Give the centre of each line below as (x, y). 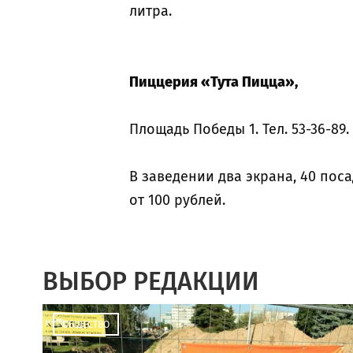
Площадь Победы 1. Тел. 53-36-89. (239, 129)
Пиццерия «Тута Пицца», (214, 82)
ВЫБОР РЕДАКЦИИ (151, 281)
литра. (150, 11)
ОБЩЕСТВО (86, 325)
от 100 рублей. (177, 200)
